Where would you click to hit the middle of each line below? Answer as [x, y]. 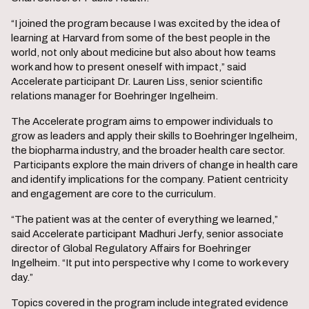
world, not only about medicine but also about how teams [143, 53]
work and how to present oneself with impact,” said [129, 67]
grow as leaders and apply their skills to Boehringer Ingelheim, [154, 136]
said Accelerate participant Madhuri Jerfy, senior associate [147, 234]
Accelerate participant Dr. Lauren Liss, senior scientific [137, 82]
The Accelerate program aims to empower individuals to [142, 122]
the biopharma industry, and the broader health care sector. [148, 151]
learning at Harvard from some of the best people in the [141, 38]
